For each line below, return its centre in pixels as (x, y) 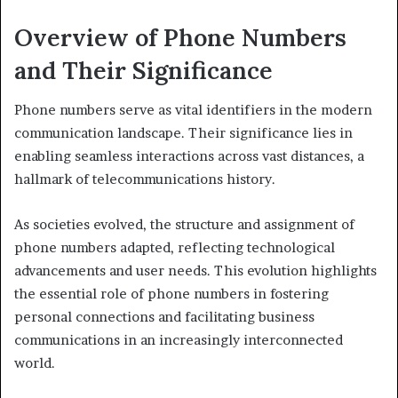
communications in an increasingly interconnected (179, 340)
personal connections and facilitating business (164, 317)
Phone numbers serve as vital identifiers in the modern (193, 110)
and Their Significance (143, 70)
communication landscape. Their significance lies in (183, 133)
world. (35, 363)
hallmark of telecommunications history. (145, 179)
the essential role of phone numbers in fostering (171, 294)
